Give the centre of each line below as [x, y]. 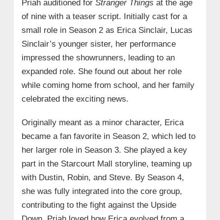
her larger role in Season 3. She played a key [104, 150]
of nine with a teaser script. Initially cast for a [104, 16]
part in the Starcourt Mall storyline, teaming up [106, 164]
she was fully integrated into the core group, [102, 191]
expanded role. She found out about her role [101, 71]
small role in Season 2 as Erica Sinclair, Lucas [107, 30]
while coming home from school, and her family [108, 85]
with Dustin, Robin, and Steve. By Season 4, [103, 177]
